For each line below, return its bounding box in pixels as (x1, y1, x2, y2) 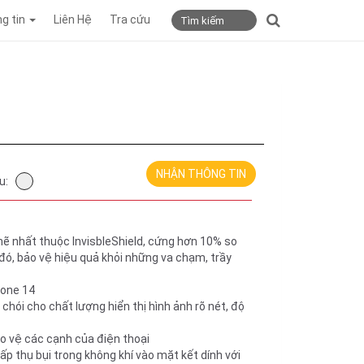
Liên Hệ (54, 13, 92, 26)
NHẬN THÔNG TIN (156, 167, 247, 180)
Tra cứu (110, 13, 150, 26)
